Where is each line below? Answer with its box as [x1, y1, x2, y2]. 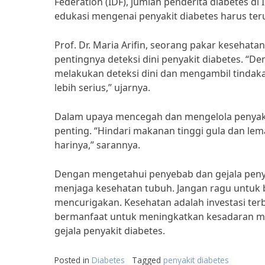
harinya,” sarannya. [54, 138, 140, 151]
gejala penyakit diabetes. [54, 224, 165, 237]
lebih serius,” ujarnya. [54, 81, 150, 94]
